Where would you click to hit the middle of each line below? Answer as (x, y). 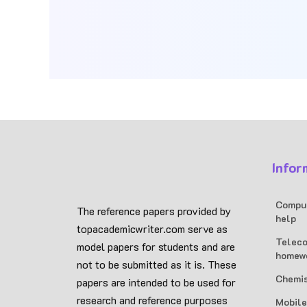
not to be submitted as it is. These (157, 264)
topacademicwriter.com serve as (152, 229)
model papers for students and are (156, 246)
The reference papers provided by (154, 211)
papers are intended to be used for (156, 282)
